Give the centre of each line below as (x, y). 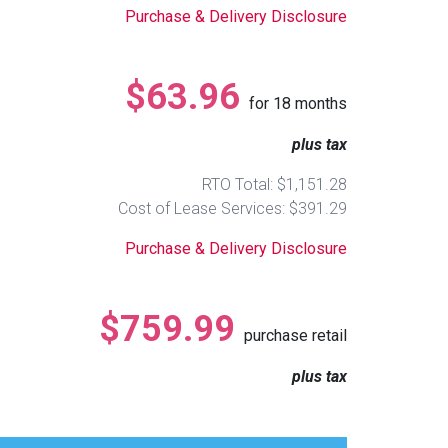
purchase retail (295, 335)
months (319, 103)
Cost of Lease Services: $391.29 (232, 208)
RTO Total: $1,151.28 (274, 184)
